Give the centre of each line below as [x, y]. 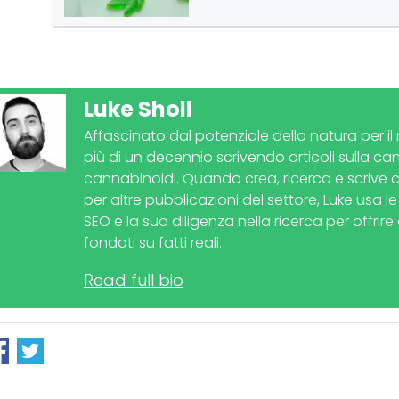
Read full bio [134, 281]
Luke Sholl [138, 110]
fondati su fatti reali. [153, 243]
